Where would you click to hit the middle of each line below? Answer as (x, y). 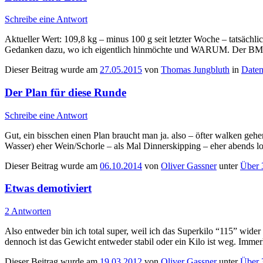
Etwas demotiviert (48, 188)
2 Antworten (28, 211)
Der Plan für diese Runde (65, 92)
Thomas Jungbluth (195, 70)
